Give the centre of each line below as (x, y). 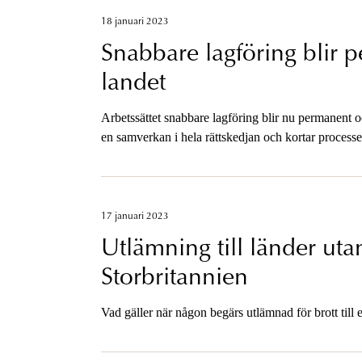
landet (133, 84)
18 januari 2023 (135, 21)
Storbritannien (174, 278)
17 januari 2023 (135, 216)
